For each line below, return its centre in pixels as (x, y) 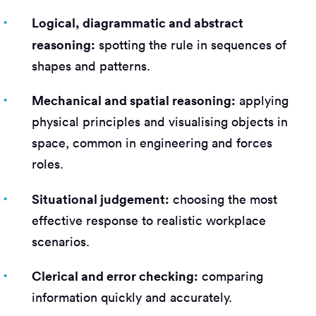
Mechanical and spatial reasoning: (134, 101)
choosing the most (224, 199)
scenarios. (61, 241)
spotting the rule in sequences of (191, 45)
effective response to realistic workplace (149, 220)
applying (262, 101)
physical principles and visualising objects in (160, 122)
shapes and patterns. (91, 66)
